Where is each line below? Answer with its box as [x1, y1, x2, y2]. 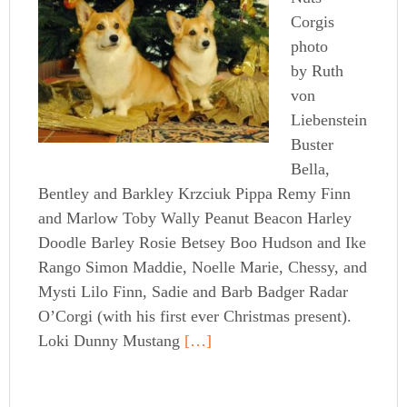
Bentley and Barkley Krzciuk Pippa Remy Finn [38, 184, 352, 203]
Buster [291, 135, 334, 154]
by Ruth [291, 62, 344, 81]
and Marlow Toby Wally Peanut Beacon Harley [38, 209, 352, 228]
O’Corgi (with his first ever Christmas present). [38, 307, 352, 326]
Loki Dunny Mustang [38, 332, 181, 351]
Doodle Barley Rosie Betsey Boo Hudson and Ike [38, 233, 367, 253]
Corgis [291, 13, 335, 32]
